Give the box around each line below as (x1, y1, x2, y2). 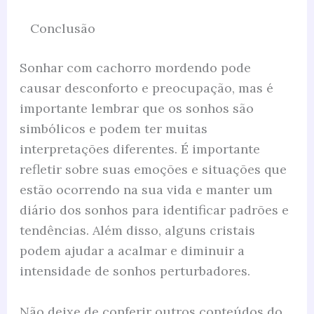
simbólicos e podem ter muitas (19, 121, 207, 137)
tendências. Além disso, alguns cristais (19, 222, 255, 239)
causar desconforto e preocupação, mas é (19, 80, 273, 97)
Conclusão (29, 20, 95, 37)
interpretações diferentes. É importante (19, 141, 260, 158)
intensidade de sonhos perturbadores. (19, 263, 250, 280)
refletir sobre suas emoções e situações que (19, 161, 287, 178)
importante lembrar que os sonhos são (19, 100, 254, 117)
